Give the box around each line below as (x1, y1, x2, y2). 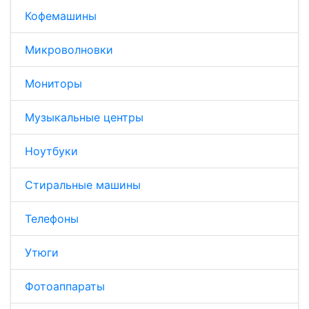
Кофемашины (25, 8, 97, 23)
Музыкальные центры (25, 110, 143, 124)
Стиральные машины (25, 177, 141, 192)
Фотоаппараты (25, 279, 105, 293)
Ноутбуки (25, 143, 78, 158)
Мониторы (25, 76, 82, 90)
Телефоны (25, 211, 79, 226)
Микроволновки (25, 42, 113, 57)
